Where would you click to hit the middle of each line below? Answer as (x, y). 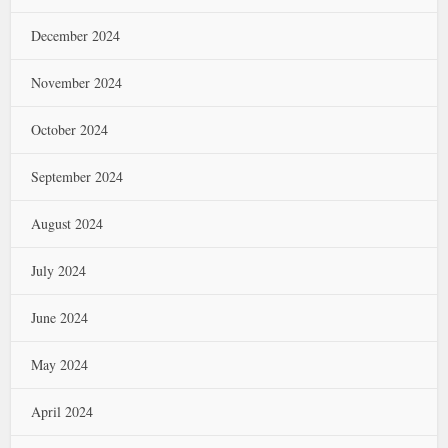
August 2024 (67, 223)
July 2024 (59, 270)
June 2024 (60, 317)
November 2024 (77, 82)
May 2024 (60, 364)
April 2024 (62, 411)
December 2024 (76, 35)
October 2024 (70, 129)
